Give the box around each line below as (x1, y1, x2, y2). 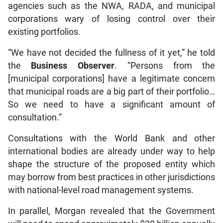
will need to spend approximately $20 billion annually (7, 210, 216, 220)
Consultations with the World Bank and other (7, 124, 216, 134)
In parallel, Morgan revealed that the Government (7, 197, 216, 207)
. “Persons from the (114, 51, 216, 62)
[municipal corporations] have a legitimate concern (7, 64, 216, 75)
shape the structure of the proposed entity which (7, 150, 216, 160)
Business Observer (31, 51, 115, 62)
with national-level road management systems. (7, 176, 194, 186)
